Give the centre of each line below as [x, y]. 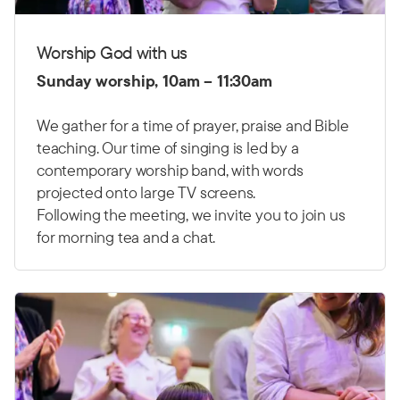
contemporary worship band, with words [170, 171]
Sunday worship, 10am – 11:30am [154, 81]
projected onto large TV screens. [146, 193]
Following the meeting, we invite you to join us [191, 215]
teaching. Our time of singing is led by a [168, 148]
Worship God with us [112, 53]
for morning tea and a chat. [126, 237]
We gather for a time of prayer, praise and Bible [193, 126]
